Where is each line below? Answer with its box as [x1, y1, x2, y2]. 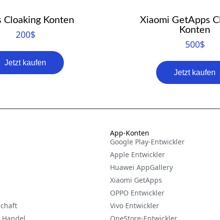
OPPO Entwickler [110, 188, 165, 198]
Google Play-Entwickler [110, 137, 185, 147]
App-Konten [110, 128, 149, 138]
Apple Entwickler [110, 150, 165, 160]
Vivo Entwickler [110, 201, 159, 211]
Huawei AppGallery [110, 163, 173, 172]
